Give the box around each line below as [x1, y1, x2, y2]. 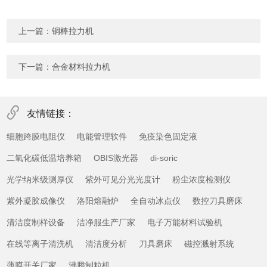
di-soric [150, 153, 178, 163]
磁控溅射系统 [184, 239, 235, 249]
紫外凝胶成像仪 [7, 196, 66, 206]
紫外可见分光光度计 [85, 175, 161, 185]
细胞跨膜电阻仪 [7, 132, 66, 142]
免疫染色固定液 [139, 132, 198, 142]
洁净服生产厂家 [77, 218, 136, 228]
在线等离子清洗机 [7, 239, 74, 249]
